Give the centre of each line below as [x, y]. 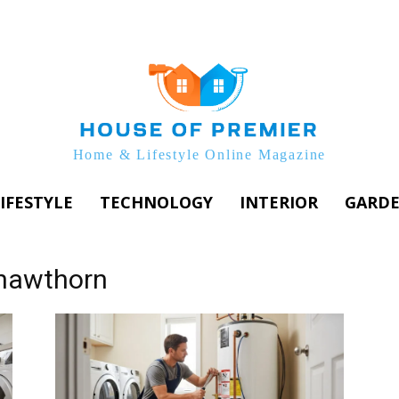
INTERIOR [279, 203]
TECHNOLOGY [156, 203]
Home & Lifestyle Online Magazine [199, 155]
